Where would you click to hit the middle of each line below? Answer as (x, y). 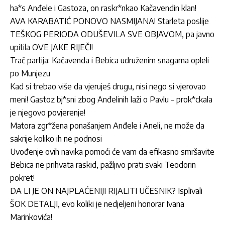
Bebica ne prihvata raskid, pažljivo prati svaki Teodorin (103, 164)
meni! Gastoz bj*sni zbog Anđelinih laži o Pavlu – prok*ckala (111, 99)
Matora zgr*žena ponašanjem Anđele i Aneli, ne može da (107, 125)
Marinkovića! (31, 217)
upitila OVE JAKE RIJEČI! (51, 47)
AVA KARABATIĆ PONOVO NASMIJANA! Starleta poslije (109, 21)
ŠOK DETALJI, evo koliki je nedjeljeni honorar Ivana (97, 204)
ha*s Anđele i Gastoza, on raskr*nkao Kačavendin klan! (103, 8)
